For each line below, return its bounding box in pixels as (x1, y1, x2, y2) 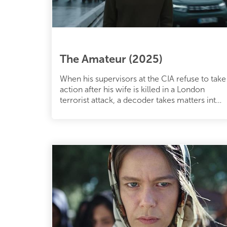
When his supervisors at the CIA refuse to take (60, 73, 226, 84)
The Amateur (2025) (60, 52, 163, 66)
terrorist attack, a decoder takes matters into (60, 95, 221, 105)
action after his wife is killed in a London (60, 84, 205, 94)
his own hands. (60, 105, 113, 116)
